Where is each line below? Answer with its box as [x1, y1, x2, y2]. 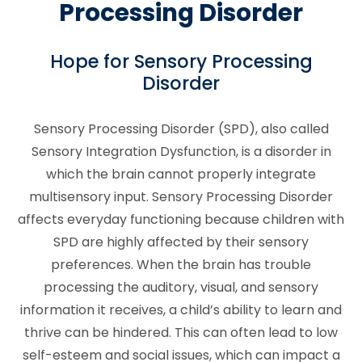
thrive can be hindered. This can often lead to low [24, 322, 338, 342]
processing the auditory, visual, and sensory [44, 277, 318, 297]
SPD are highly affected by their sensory [53, 232, 309, 251]
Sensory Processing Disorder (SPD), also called [33, 119, 329, 138]
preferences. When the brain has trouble [51, 255, 311, 274]
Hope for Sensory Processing [49, 48, 313, 75]
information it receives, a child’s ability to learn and [20, 300, 342, 319]
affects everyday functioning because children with [18, 209, 344, 229]
